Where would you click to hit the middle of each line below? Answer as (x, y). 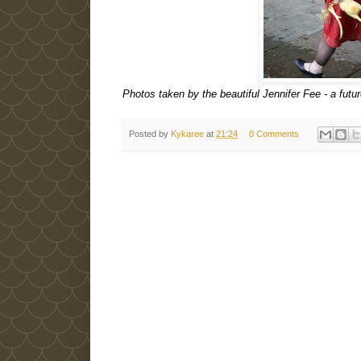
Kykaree (187, 133)
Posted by (150, 133)
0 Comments (274, 133)
